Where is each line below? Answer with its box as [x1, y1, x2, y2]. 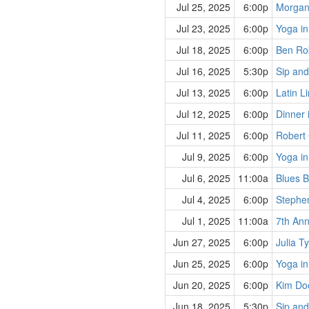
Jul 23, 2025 [177, 21, 230, 35]
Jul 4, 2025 [182, 192, 230, 206]
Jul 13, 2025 [177, 86, 230, 99]
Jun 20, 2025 [173, 278, 230, 292]
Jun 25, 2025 [173, 257, 230, 270]
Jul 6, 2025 [182, 171, 230, 185]
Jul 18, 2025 [177, 43, 230, 57]
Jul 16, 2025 [177, 64, 230, 78]
